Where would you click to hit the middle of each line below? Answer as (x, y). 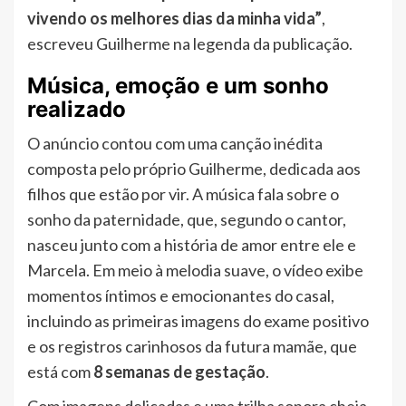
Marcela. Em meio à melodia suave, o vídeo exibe (195, 271)
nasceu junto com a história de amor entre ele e (192, 245)
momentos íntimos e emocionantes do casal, (181, 296)
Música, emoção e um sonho (178, 86)
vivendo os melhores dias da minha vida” (174, 19)
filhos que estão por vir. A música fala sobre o (183, 194)
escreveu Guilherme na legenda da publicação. (190, 44)
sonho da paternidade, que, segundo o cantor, (187, 220)
